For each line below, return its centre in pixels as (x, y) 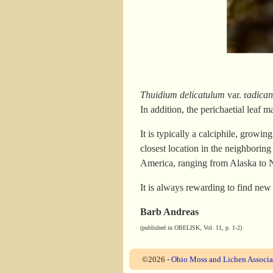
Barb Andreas (170, 212)
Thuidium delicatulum (183, 95)
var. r (236, 95)
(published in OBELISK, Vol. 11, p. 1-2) (191, 228)
